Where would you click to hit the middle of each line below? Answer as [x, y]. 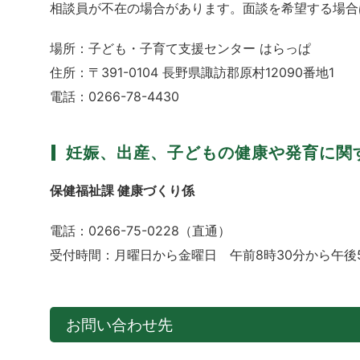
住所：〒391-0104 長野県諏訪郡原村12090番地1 [192, 73]
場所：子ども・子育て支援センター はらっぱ [180, 49]
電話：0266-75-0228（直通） [140, 231]
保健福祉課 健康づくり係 [122, 191]
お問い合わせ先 [119, 325]
